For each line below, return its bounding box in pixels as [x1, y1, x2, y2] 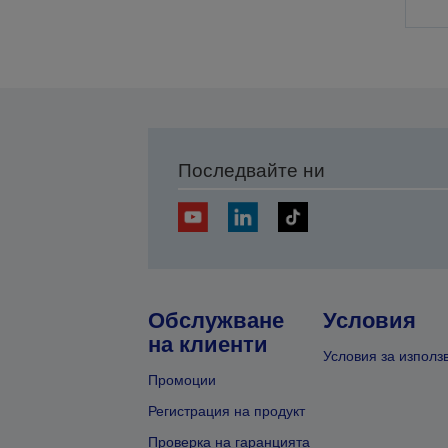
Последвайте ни [177, 160, 325, 182]
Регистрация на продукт [147, 403, 305, 420]
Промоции [147, 372, 216, 389]
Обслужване [147, 308, 284, 334]
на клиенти [147, 332, 268, 358]
